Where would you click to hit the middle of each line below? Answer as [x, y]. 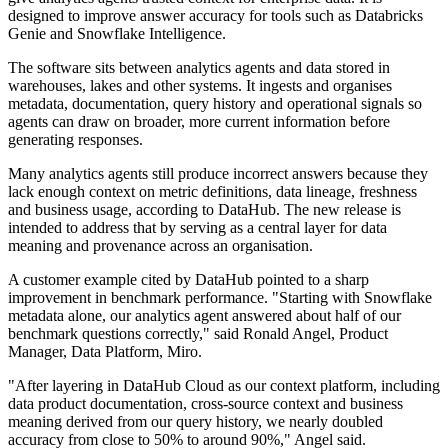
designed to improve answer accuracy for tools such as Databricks [215, 16]
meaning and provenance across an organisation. [160, 246]
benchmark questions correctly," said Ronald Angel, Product [198, 334]
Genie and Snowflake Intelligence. [117, 34]
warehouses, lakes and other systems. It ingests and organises [200, 86]
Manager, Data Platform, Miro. [105, 352]
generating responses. [75, 140]
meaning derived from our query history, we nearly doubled [195, 422]
